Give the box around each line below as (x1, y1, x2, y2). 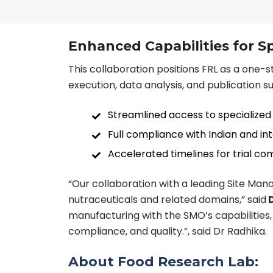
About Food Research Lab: (68, 253, 258, 270)
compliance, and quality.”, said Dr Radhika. (68, 224, 267, 238)
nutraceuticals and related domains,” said (68, 192, 266, 207)
